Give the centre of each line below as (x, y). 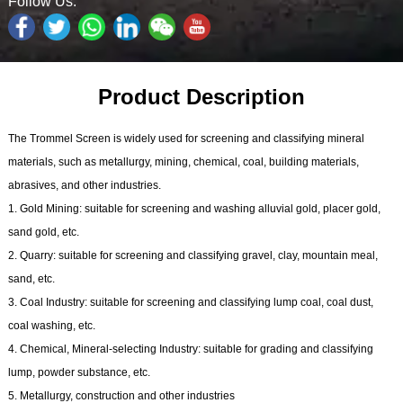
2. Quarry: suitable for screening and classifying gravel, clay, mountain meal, (193, 255)
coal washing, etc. (51, 325)
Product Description (201, 96)
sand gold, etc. (43, 232)
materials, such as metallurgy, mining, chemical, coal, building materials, (183, 161)
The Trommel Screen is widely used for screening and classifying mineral (186, 138)
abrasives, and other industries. (84, 185)
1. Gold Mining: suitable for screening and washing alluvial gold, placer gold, (194, 208)
